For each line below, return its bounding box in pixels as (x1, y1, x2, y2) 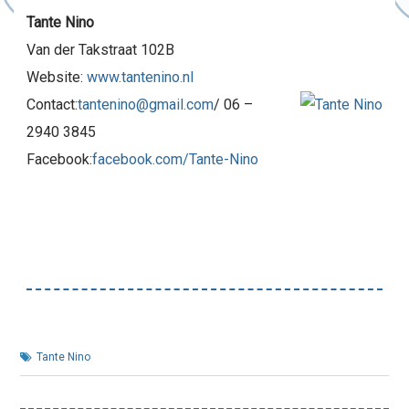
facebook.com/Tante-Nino (92, 150, 258, 168)
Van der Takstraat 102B (26, 40, 174, 58)
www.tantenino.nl (87, 68, 194, 86)
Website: (26, 68, 87, 86)
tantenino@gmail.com (78, 95, 214, 113)
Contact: (26, 95, 78, 113)
